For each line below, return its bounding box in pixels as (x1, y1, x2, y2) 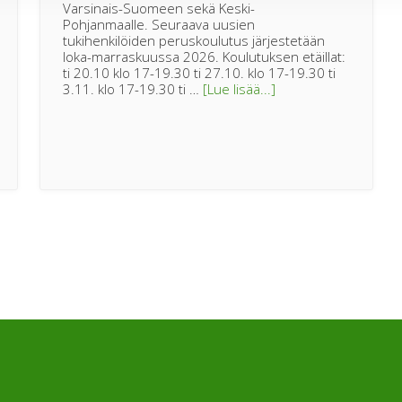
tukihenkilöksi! (275, 110, 359, 129)
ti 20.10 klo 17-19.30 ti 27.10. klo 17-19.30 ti (63, 63, 336, 82)
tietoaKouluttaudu (275, 78, 384, 97)
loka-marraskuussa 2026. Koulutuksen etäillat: (63, 47, 345, 66)
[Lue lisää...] (203, 79, 275, 98)
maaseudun (275, 94, 348, 113)
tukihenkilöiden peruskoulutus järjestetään (63, 31, 325, 49)
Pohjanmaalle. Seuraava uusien (63, 14, 255, 33)
